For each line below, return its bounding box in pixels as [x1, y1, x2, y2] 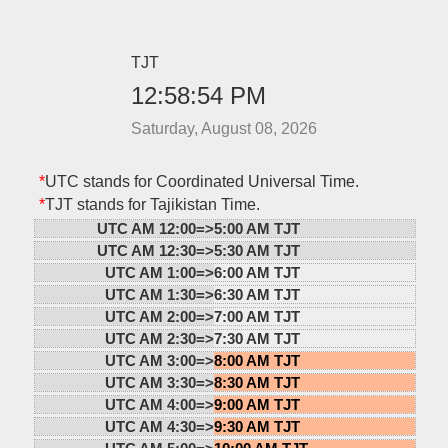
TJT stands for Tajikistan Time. [44, 195, 260, 213]
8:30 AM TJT [213, 373, 300, 391]
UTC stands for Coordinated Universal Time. [44, 172, 359, 190]
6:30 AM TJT [213, 285, 300, 303]
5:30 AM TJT [213, 241, 300, 259]
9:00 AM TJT [213, 395, 300, 413]
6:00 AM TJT [213, 263, 300, 281]
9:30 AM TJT [213, 417, 300, 435]
